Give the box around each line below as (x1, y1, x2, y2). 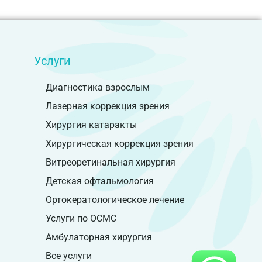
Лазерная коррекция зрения (45, 101, 170, 112)
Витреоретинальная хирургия (45, 157, 175, 168)
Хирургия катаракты (45, 119, 137, 131)
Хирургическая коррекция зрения (45, 138, 194, 150)
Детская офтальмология (45, 175, 154, 187)
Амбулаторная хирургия (45, 232, 152, 243)
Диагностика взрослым (45, 82, 150, 94)
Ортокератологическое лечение (45, 194, 184, 206)
